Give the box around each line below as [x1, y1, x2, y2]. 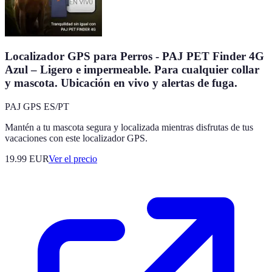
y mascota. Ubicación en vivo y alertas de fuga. [5, 76, 237, 90]
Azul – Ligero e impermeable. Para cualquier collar [5, 63, 259, 76]
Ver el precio [49, 153, 97, 164]
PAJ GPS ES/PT [5, 101, 69, 112]
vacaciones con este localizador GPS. [5, 132, 148, 143]
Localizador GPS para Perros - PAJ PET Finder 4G [5, 50, 264, 63]
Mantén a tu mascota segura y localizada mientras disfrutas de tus [5, 121, 253, 132]
